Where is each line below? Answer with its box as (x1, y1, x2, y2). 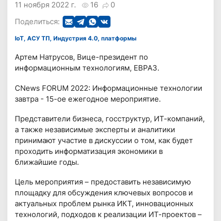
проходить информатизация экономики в (15, 146, 163, 156)
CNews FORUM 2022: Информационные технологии (15, 83, 203, 93)
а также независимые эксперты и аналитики (15, 124, 176, 134)
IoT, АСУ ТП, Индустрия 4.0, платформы (16, 35, 137, 42)
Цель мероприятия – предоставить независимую (15, 177, 191, 186)
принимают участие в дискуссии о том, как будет (15, 135, 193, 145)
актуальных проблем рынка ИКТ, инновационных (15, 198, 194, 208)
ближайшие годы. (15, 157, 79, 167)
